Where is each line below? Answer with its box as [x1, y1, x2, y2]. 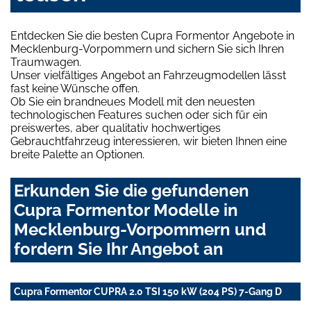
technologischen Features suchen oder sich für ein [10, 108, 267, 122]
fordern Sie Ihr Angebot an [14, 239, 224, 260]
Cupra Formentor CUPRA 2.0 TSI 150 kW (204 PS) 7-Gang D [14, 286, 282, 298]
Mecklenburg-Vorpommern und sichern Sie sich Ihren [10, 42, 284, 56]
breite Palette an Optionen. [10, 148, 144, 162]
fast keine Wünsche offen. [10, 82, 140, 96]
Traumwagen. [10, 56, 81, 69]
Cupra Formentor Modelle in [14, 200, 238, 221]
